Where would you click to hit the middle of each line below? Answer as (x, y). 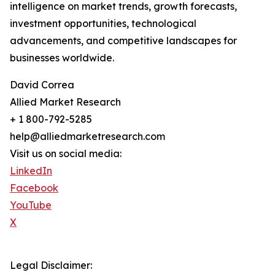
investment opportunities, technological (103, 24)
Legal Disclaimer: (51, 265)
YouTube (31, 205)
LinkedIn (31, 171)
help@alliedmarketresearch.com (87, 137)
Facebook (34, 188)
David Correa (42, 85)
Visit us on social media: (66, 154)
